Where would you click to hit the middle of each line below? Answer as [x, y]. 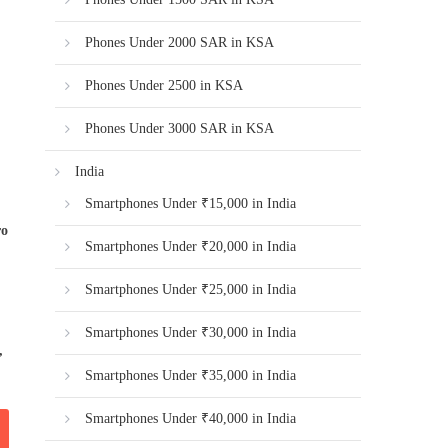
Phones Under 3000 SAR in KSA [180, 128]
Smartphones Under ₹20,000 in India [191, 246]
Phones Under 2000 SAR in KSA [180, 42]
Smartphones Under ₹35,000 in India [191, 375]
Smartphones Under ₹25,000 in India [191, 289]
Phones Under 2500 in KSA [164, 85]
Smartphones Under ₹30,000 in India [191, 332]
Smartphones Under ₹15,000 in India [191, 203]
